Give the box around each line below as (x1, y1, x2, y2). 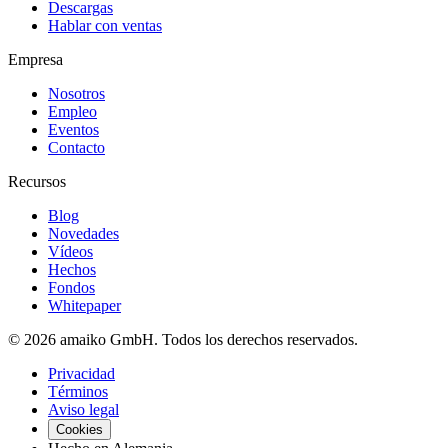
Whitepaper (48, 297, 121, 315)
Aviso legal (48, 401, 119, 419)
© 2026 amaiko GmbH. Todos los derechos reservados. (8, 331, 358, 349)
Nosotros (48, 85, 105, 103)
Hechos (48, 261, 96, 279)
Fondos (48, 279, 95, 297)
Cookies (56, 422, 103, 438)
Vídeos (48, 243, 93, 261)
